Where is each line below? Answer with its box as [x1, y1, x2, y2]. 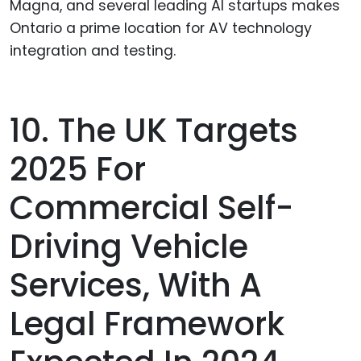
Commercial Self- [10, 185, 293, 230]
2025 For [10, 146, 146, 192]
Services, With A [10, 262, 262, 308]
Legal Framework [10, 301, 284, 346]
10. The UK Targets [10, 107, 298, 153]
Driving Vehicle [10, 223, 248, 269]
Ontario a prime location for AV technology [10, 19, 312, 39]
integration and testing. [10, 41, 176, 61]
